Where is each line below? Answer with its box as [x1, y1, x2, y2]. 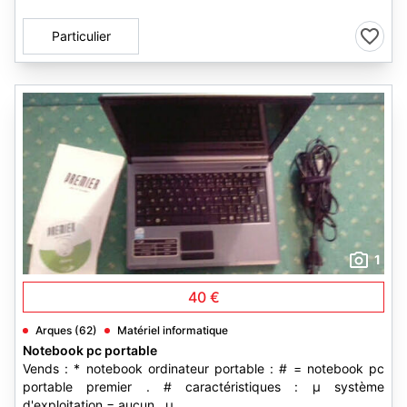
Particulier [51, 28, 111, 44]
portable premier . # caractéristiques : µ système [23, 379, 384, 394]
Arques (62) [35, 323, 97, 337]
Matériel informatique [117, 323, 228, 337]
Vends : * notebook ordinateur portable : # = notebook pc [23, 361, 384, 376]
